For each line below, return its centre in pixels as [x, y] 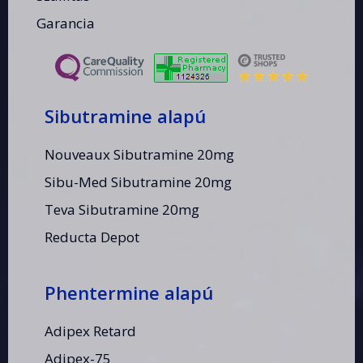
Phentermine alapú [129, 293]
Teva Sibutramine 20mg [122, 210]
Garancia [66, 23]
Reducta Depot [92, 237]
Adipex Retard [90, 331]
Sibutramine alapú [125, 116]
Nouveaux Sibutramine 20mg [139, 155]
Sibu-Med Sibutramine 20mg [138, 182]
